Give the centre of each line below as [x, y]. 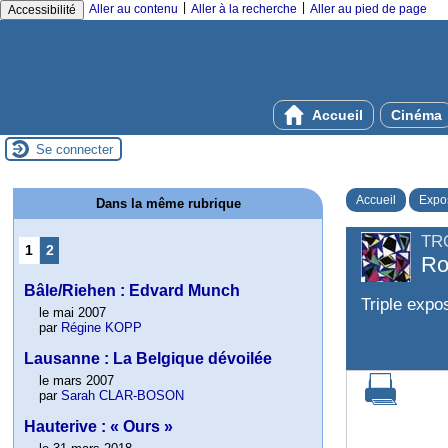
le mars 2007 [77, 381]
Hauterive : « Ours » [99, 427]
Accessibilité [42, 10]
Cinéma [416, 115]
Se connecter [74, 149]
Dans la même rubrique [168, 203]
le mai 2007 [73, 313]
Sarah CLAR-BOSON [123, 396]
